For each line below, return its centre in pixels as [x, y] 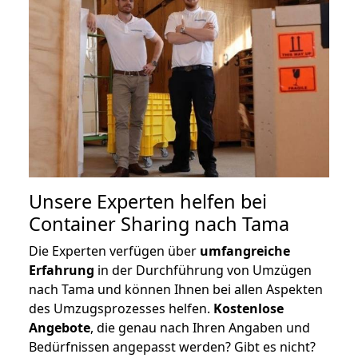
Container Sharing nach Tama [159, 223]
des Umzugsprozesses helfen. [121, 308]
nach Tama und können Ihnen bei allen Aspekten [176, 289]
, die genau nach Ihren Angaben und [200, 327]
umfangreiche [245, 251]
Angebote [60, 327]
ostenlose [253, 308]
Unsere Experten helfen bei [148, 201]
